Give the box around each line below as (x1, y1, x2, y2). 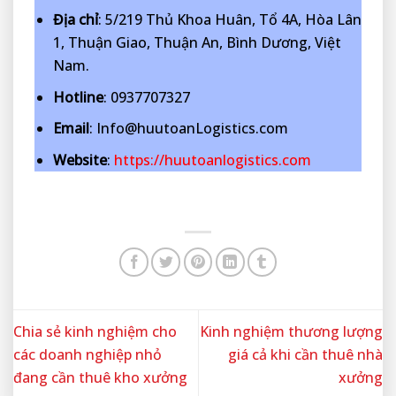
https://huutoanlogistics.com (113, 149, 311, 170)
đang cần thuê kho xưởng (13, 368, 187, 387)
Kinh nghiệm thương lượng (200, 322, 383, 341)
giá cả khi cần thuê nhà (228, 345, 383, 364)
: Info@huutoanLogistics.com (88, 118, 288, 139)
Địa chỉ (52, 10, 98, 30)
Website (52, 149, 107, 170)
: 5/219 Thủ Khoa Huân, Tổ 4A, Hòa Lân (97, 10, 362, 30)
